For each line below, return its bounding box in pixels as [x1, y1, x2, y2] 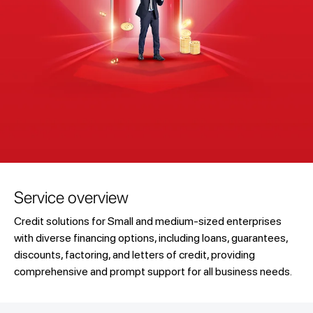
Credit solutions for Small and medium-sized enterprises [13, 214, 282, 228]
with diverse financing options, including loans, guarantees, [13, 231, 288, 245]
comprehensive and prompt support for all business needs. [13, 265, 292, 278]
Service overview [13, 187, 129, 208]
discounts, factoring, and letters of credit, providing [13, 248, 255, 261]
